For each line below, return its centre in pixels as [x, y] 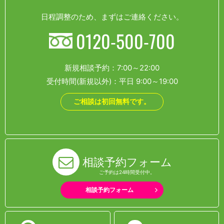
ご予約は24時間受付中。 [127, 172]
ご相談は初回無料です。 [112, 101]
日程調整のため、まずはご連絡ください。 [112, 17]
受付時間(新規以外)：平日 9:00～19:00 [112, 81]
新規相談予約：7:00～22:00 [112, 67]
